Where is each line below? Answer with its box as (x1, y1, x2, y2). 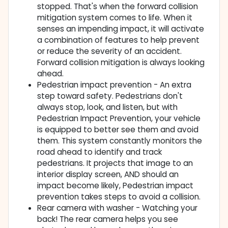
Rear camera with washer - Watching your (37, 203, 197, 214)
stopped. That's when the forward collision (37, 1, 198, 12)
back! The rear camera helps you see (37, 214, 178, 225)
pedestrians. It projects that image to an (37, 158, 193, 169)
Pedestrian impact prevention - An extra (37, 79, 191, 91)
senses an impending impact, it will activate (37, 23, 204, 35)
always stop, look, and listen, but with (37, 102, 178, 113)
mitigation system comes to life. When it (37, 12, 192, 23)
